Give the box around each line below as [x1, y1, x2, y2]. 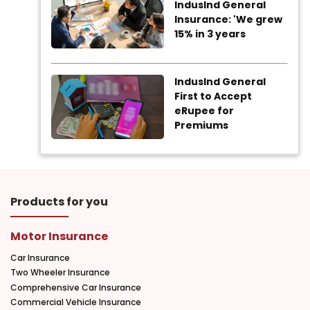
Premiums [174, 118, 229, 132]
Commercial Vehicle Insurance [10, 295, 141, 308]
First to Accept [174, 89, 253, 103]
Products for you [10, 194, 108, 210]
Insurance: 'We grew [174, 12, 283, 27]
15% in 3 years [174, 27, 246, 42]
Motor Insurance [10, 228, 108, 245]
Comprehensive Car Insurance [10, 281, 141, 293]
